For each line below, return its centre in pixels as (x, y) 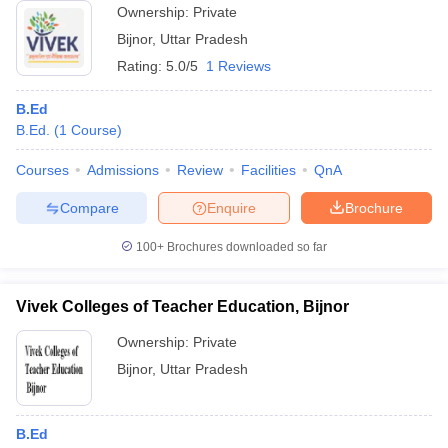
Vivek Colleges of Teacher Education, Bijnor (182, 306)
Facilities (268, 170)
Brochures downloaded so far (245, 247)
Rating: (141, 66)
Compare (89, 207)
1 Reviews (238, 66)
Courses (42, 170)
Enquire (231, 207)
